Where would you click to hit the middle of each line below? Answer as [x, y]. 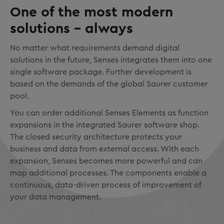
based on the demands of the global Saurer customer [109, 84]
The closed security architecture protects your [96, 137]
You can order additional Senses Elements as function [109, 113]
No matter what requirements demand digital [95, 48]
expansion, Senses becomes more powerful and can [106, 161]
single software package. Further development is [101, 72]
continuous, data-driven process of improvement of [106, 185]
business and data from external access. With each [104, 149]
